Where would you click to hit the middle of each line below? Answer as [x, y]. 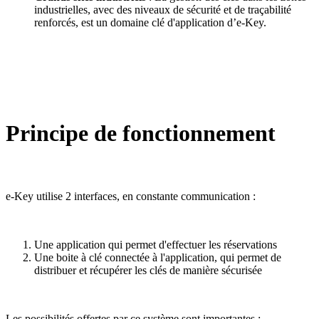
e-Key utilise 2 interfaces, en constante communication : [131, 196]
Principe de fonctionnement [141, 134]
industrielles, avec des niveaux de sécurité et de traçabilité [163, 9]
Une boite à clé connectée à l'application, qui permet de [158, 257]
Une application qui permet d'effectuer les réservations [156, 244]
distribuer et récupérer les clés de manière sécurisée [148, 270]
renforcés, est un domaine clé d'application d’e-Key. [150, 22]
